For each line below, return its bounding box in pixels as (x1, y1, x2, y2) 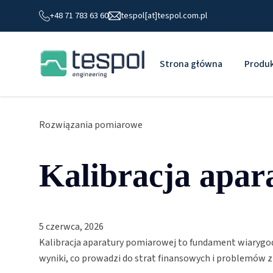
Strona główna (159, 57, 222, 71)
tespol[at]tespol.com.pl (121, 9, 207, 22)
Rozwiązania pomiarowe (39, 118, 143, 132)
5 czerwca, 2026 (39, 219, 104, 233)
